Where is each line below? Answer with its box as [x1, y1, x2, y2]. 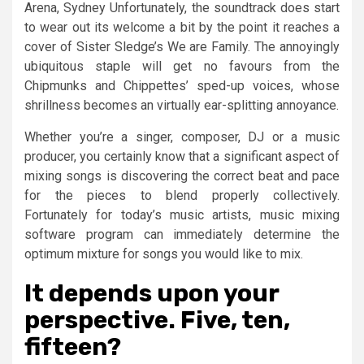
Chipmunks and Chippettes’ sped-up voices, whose [24, 77, 340, 93]
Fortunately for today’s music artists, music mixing [24, 206, 340, 223]
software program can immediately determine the [24, 226, 340, 242]
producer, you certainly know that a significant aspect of [24, 148, 340, 164]
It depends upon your [24, 278, 279, 308]
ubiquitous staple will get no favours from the [24, 58, 340, 74]
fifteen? [24, 331, 121, 362]
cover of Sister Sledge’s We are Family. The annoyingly [24, 38, 340, 54]
